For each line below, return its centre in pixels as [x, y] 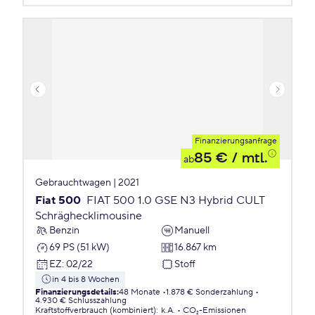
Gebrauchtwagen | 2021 [87, 183]
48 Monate [140, 292]
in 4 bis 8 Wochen [86, 279]
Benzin [64, 230]
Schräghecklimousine [89, 216]
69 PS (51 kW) [79, 247]
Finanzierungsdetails [76, 292]
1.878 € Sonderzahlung [210, 292]
